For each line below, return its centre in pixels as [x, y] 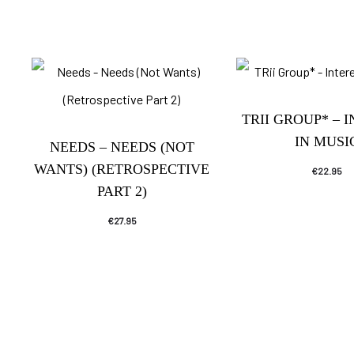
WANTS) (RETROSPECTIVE [122, 169]
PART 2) [122, 191]
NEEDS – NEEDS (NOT [122, 147]
